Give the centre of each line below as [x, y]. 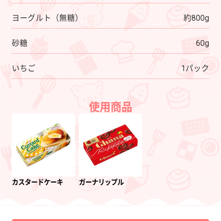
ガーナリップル [101, 183]
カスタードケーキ [37, 183]
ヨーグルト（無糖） [47, 18]
